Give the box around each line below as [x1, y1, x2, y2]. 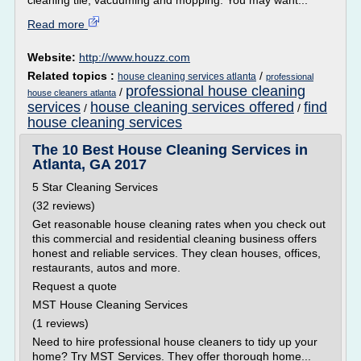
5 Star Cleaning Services [32, 180, 158, 193]
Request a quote [32, 280, 117, 293]
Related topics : [27, 69, 118, 82]
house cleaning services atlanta [118, 71, 256, 82]
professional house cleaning [126, 83, 305, 99]
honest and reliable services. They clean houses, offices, [32, 247, 321, 259]
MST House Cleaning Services [32, 298, 188, 311]
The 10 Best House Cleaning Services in [32, 142, 308, 158]
